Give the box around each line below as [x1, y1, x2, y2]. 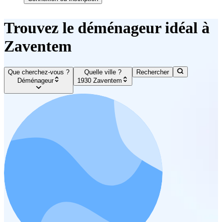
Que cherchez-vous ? [8, 68, 69, 76]
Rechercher [136, 68, 169, 76]
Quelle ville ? [84, 68, 122, 76]
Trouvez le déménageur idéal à [4, 19, 210, 37]
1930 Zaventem [77, 76, 122, 84]
